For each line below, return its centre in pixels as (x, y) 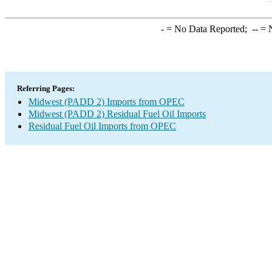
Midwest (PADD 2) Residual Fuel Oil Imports (117, 114)
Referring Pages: (46, 88)
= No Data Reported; (208, 29)
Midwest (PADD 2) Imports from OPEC (107, 102)
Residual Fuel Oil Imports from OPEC (102, 126)
